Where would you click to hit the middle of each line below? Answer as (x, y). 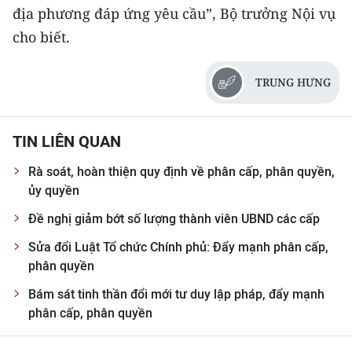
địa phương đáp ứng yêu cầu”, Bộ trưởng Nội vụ (174, 14)
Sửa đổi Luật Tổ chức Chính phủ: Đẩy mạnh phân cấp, (178, 247)
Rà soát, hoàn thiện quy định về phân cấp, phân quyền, (181, 172)
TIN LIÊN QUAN (67, 142)
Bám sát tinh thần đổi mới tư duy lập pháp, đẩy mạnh (176, 295)
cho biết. (41, 37)
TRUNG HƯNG (293, 82)
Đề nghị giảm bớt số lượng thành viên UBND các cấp (174, 219)
